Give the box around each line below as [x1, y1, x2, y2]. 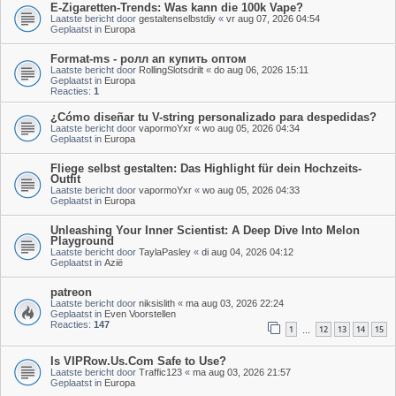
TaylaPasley [139, 246, 191, 257]
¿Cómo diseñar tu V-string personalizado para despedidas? [50, 110, 377, 124]
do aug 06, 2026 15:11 [214, 64, 308, 75]
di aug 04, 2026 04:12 [202, 246, 293, 257]
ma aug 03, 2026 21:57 [193, 366, 291, 377]
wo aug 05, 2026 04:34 [202, 122, 300, 133]
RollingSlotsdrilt [139, 64, 203, 75]
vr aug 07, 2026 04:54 [226, 12, 320, 24]
